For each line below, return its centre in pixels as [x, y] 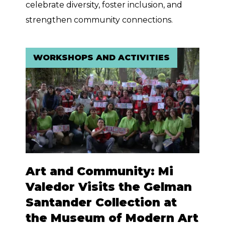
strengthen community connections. [99, 20]
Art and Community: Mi [100, 172]
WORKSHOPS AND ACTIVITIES [102, 57]
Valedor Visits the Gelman [109, 187]
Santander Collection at [101, 203]
